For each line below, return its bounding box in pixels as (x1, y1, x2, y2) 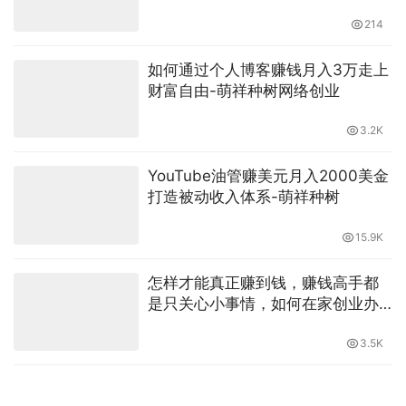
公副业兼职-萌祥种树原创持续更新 (147, 314, 386, 333)
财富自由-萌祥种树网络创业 (147, 82, 340, 101)
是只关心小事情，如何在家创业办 (147, 294, 379, 313)
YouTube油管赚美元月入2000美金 (147, 167, 389, 186)
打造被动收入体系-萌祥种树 (147, 188, 340, 207)
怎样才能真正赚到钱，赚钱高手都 (147, 273, 379, 292)
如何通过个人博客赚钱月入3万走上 (147, 61, 389, 80)
